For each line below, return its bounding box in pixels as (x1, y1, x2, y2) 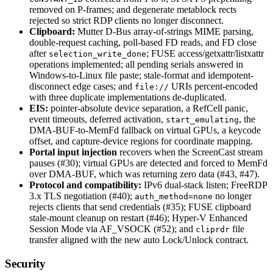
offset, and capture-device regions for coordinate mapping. (29, 136, 253, 147)
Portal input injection (29, 147, 117, 158)
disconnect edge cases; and (29, 81, 135, 92)
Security (5, 257, 46, 270)
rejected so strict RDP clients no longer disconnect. (29, 15, 224, 26)
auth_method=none (135, 192, 213, 202)
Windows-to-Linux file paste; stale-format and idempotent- (29, 70, 253, 81)
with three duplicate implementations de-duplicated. (29, 92, 227, 103)
